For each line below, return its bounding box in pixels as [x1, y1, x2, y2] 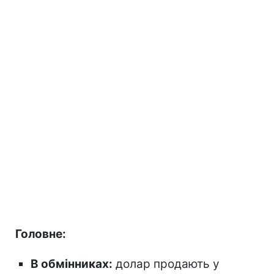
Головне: [15, 226, 66, 241]
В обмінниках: [31, 256, 113, 271]
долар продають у [113, 256, 220, 271]
